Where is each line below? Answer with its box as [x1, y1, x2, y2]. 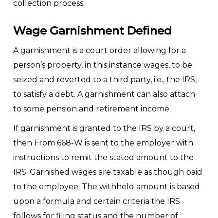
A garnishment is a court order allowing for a [13, 46, 186, 55]
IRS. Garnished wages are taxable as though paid [13, 167, 202, 177]
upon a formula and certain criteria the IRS [13, 197, 180, 206]
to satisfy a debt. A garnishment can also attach [13, 90, 195, 99]
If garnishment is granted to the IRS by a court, [13, 124, 195, 133]
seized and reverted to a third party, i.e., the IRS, [13, 75, 197, 84]
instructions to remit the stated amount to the [13, 153, 194, 162]
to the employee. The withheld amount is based [13, 182, 200, 191]
